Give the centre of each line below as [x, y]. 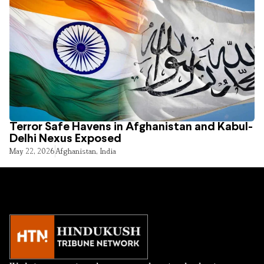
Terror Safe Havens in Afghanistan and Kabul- [131, 127]
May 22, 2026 [32, 151]
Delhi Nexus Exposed [65, 138]
